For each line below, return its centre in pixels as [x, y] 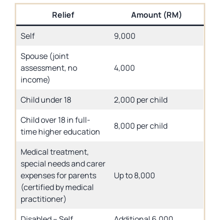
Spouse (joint [45, 56]
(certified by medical [57, 187]
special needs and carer [63, 164]
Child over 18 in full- [55, 120]
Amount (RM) [157, 15]
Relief [63, 15]
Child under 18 [46, 100]
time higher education [60, 132]
